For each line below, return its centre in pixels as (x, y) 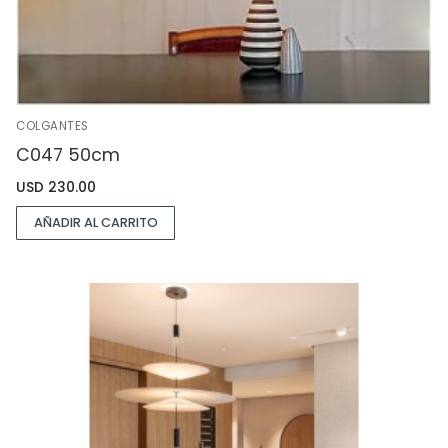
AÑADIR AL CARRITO (95, 222)
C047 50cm (68, 155)
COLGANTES (52, 126)
